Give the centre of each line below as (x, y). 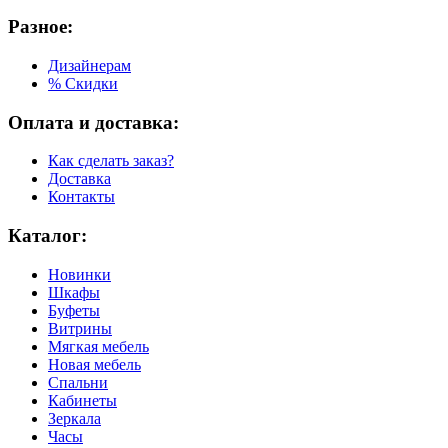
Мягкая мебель (98, 346)
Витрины (80, 328)
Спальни (78, 382)
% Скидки (83, 83)
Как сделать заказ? (111, 161)
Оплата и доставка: (93, 122)
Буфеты (74, 310)
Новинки (79, 274)
